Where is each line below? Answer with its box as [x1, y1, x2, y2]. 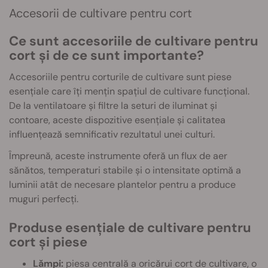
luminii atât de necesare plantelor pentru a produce [9, 178, 236, 191]
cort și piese [9, 233, 87, 251]
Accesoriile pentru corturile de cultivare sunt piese [9, 71, 232, 83]
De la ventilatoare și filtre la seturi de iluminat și [9, 99, 217, 112]
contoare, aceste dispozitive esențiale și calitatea [9, 114, 226, 126]
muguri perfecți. [9, 193, 78, 205]
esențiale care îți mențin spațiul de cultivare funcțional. [9, 85, 249, 98]
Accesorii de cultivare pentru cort [9, 5, 192, 21]
